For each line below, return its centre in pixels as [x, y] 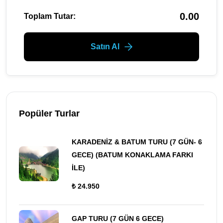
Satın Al [105, 46]
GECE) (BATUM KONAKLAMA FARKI [132, 155]
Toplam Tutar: [50, 16]
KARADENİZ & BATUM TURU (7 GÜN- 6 [137, 142]
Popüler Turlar [49, 113]
